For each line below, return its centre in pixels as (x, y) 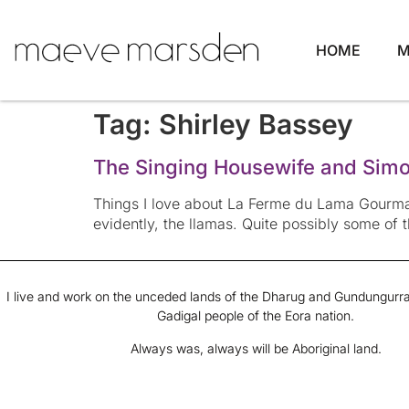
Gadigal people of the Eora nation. (256, 316)
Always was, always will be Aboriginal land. (256, 348)
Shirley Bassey (256, 124)
